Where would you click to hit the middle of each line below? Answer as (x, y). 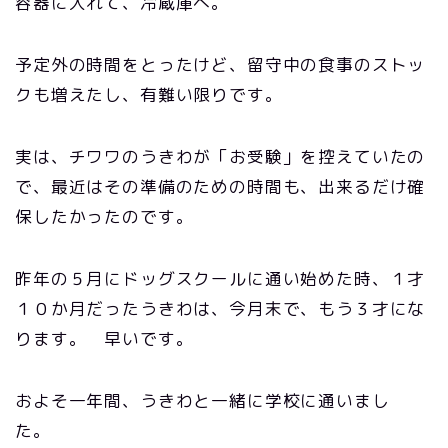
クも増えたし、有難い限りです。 (149, 94)
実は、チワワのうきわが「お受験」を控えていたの (220, 156)
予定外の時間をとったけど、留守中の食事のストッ (220, 64)
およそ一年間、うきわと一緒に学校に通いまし (202, 400)
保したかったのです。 (104, 216)
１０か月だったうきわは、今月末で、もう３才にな (220, 308)
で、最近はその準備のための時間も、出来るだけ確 (220, 186)
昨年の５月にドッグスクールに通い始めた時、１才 (220, 278)
